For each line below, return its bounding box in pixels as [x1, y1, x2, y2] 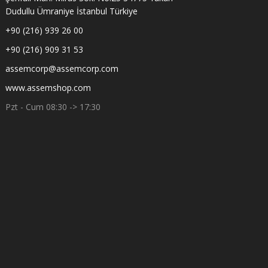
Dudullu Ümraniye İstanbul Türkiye [5, 5, 138, 17]
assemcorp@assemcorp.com [5, 63, 118, 74]
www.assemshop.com [5, 82, 91, 93]
